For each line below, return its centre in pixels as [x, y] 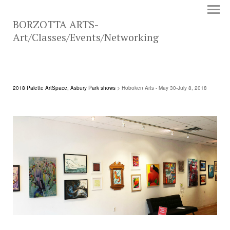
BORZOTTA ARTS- [56, 24]
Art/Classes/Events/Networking [86, 37]
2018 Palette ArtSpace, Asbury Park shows [64, 88]
